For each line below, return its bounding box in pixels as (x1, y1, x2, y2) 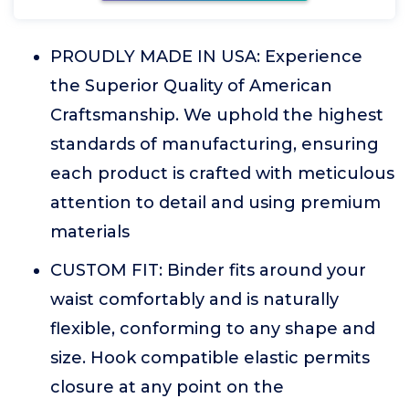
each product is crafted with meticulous (50, 163, 394, 184)
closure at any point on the (50, 377, 284, 397)
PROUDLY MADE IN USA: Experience (50, 47, 362, 67)
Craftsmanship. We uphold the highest (50, 105, 383, 125)
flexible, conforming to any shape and (50, 319, 375, 339)
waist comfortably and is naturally (50, 289, 339, 309)
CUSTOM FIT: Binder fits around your (50, 260, 366, 280)
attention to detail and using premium (50, 193, 381, 213)
